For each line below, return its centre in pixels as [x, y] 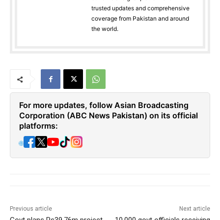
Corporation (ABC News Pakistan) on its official [109, 116]
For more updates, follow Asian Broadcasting [104, 105]
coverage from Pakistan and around [140, 19]
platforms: [39, 126]
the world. [105, 29]
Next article [194, 209]
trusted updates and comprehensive [140, 8]
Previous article [31, 209]
